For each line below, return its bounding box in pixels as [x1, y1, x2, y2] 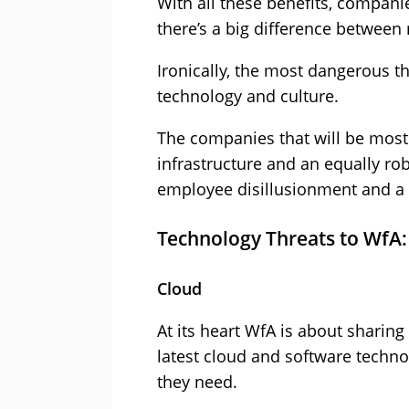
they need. [157, 371, 237, 393]
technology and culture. [157, 85, 339, 108]
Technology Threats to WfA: [157, 225, 407, 252]
